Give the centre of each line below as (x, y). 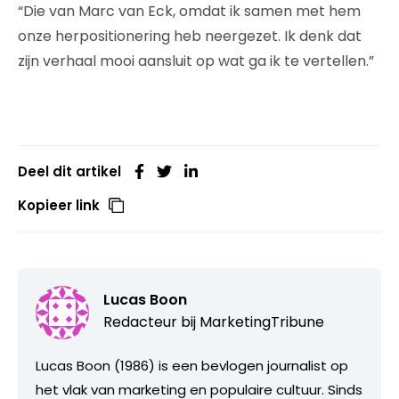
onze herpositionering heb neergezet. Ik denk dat (190, 37)
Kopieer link (59, 206)
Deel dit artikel (69, 172)
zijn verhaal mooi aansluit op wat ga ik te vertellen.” (196, 61)
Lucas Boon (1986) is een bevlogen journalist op (192, 366)
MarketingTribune (262, 322)
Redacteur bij (151, 322)
